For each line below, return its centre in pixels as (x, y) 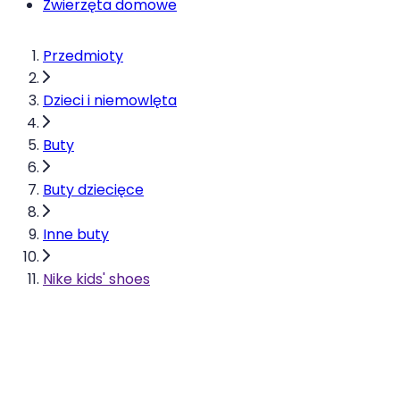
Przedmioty (83, 56)
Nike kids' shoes (96, 279)
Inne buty (76, 234)
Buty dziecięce (93, 190)
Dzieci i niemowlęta (110, 100)
